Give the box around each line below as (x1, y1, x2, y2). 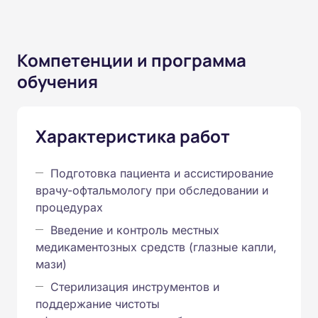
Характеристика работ (35, 124, 230, 148)
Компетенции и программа (17, 48, 246, 72)
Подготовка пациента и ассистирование (50, 165, 273, 180)
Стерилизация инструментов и (50, 279, 219, 294)
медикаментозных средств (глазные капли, (35, 239, 277, 254)
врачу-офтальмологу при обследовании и (35, 182, 268, 197)
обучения (17, 69, 98, 93)
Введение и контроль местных (50, 222, 219, 237)
